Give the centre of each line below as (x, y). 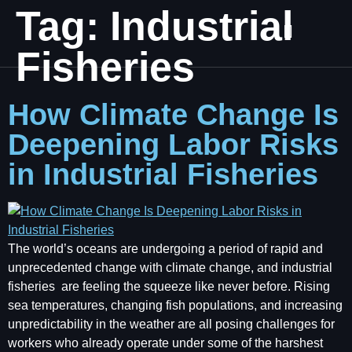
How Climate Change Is (173, 115)
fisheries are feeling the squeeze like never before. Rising (172, 286)
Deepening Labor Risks (173, 145)
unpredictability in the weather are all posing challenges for (171, 324)
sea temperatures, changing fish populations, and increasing (175, 305)
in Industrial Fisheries (163, 174)
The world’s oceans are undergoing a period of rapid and (165, 249)
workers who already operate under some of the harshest (165, 343)
